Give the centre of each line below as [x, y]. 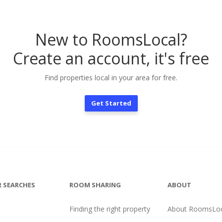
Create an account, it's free [111, 58]
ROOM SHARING [95, 185]
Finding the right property [110, 209]
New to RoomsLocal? [111, 39]
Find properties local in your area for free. [111, 78]
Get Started [111, 103]
